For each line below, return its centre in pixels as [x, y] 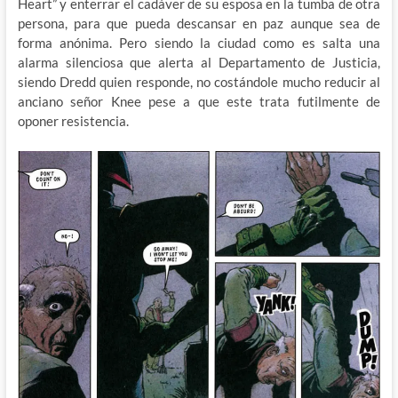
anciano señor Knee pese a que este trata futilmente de [199, 102]
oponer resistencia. [73, 121]
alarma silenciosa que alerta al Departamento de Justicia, [199, 63]
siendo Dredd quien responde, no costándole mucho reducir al [199, 82]
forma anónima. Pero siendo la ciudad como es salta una [199, 43]
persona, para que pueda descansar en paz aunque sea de [199, 24]
